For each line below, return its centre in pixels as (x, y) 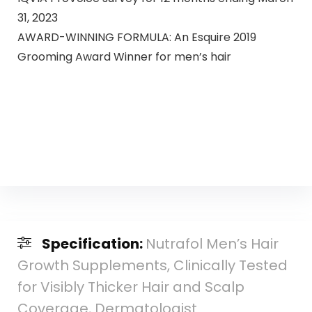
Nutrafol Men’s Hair (212, 244)
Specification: (93, 244)
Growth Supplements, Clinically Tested (152, 266)
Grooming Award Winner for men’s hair (124, 56)
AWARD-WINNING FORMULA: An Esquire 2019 (136, 37)
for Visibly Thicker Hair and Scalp (131, 287)
